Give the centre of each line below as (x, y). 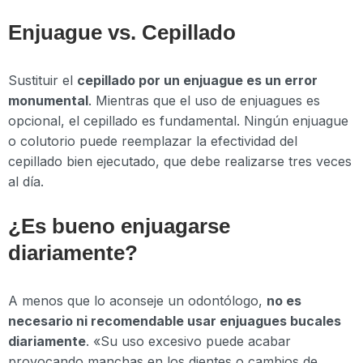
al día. (26, 182)
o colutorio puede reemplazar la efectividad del (153, 141)
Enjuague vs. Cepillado (122, 33)
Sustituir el (43, 81)
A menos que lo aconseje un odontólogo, (137, 300)
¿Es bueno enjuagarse (119, 226)
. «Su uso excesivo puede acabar (188, 341)
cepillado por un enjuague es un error (197, 81)
